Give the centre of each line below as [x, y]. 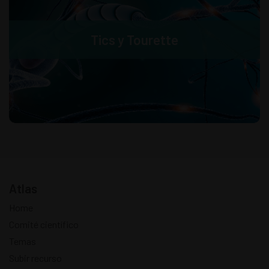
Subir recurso [35, 258]
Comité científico [44, 224]
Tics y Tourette [134, 39]
